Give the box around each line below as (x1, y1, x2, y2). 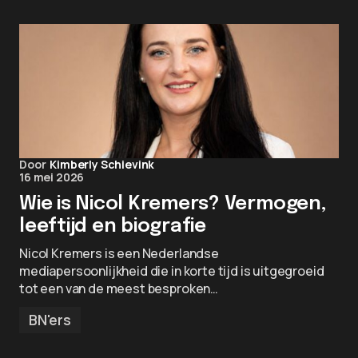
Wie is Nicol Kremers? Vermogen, (19, 194, 327, 214)
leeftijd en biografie (19, 217, 206, 237)
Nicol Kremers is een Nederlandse (19, 245, 219, 262)
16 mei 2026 (19, 169, 85, 185)
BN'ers (29, 310, 71, 329)
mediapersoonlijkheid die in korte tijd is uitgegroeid (19, 262, 324, 280)
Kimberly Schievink (50, 157, 155, 172)
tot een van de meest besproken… (19, 280, 219, 297)
